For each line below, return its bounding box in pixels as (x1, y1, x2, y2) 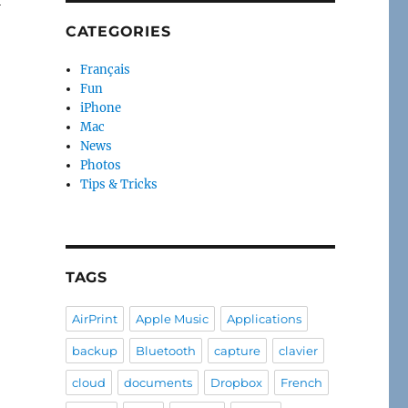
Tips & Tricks (80, 176, 158, 192)
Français (80, 61, 131, 77)
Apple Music (135, 311, 209, 326)
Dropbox (209, 374, 262, 390)
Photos (80, 157, 122, 173)
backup (71, 342, 117, 358)
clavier (278, 342, 318, 358)
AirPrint (71, 311, 117, 326)
